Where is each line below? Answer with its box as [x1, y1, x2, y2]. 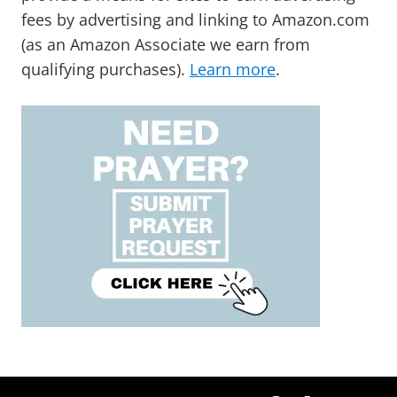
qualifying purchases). [21, 58, 190, 81]
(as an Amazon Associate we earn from [21, 34, 310, 56]
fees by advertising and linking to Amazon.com [21, 9, 370, 31]
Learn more [190, 58, 276, 81]
